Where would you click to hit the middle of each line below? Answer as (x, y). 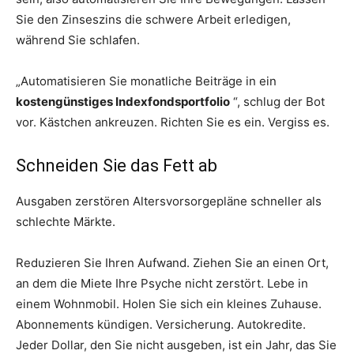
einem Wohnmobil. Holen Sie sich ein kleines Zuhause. (169, 303)
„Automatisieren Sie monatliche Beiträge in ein (146, 81)
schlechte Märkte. (66, 221)
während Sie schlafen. (78, 40)
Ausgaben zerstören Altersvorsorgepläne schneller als (169, 201)
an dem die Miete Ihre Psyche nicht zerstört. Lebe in (162, 283)
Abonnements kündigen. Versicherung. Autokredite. (161, 324)
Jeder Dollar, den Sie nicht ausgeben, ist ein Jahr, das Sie (176, 345)
